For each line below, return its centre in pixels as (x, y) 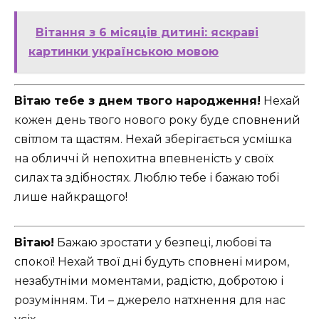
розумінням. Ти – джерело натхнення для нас (150, 300)
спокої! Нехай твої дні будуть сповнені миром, (152, 262)
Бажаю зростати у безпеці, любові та (163, 243)
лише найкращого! (71, 197)
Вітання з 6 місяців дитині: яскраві (147, 32)
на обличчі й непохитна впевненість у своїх (144, 158)
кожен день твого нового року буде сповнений (157, 120)
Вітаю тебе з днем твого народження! (137, 100)
